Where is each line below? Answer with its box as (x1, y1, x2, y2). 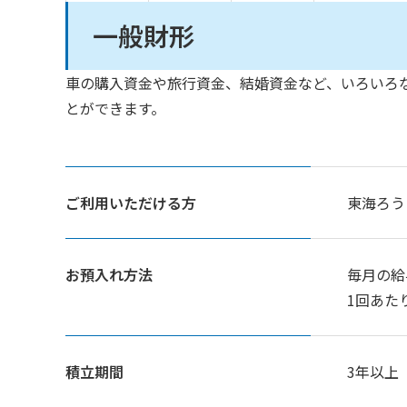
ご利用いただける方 (65, 192, 196, 213)
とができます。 (65, 97, 165, 119)
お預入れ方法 (65, 263, 153, 285)
